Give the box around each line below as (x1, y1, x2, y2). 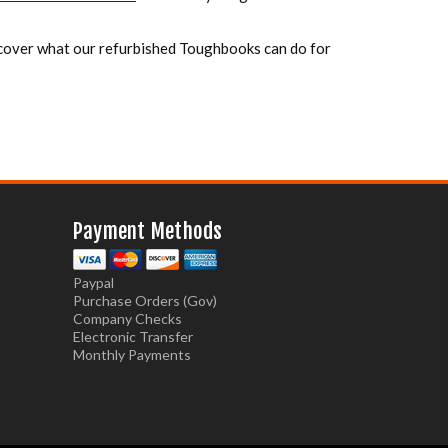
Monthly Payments (72, 345, 191, 363)
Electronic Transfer (72, 327, 193, 345)
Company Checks (72, 309, 182, 327)
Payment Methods (72, 217, 223, 244)
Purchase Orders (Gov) (72, 291, 217, 309)
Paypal (72, 273, 114, 291)
